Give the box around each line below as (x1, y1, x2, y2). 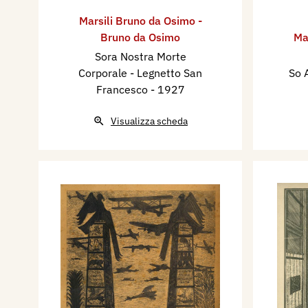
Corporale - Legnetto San (78, 65, 202, 80)
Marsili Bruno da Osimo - (78, 13, 202, 27)
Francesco (96, 82, 151, 96)
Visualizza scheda (111, 114, 188, 127)
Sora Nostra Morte (94, 49, 186, 63)
